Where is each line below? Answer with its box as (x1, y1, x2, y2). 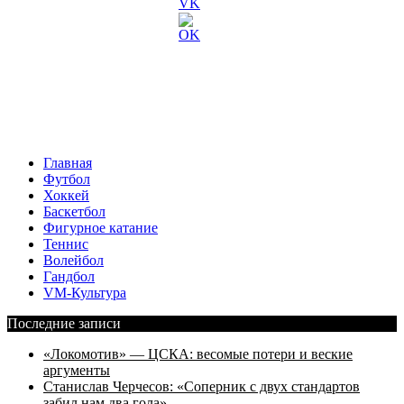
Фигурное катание (43, 220, 158, 236)
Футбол (43, 171, 90, 188)
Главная (43, 155, 92, 171)
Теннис (43, 236, 88, 252)
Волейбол (43, 252, 104, 269)
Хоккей (43, 188, 89, 204)
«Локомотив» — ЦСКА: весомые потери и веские (43, 346, 353, 363)
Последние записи (7, 316, 121, 332)
